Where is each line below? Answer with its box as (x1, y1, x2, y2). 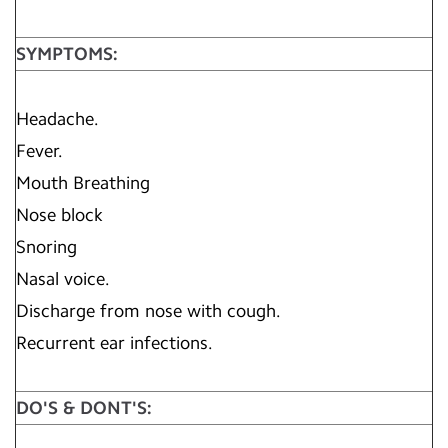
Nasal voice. (16, 268, 110, 290)
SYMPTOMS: (16, 43, 118, 65)
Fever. (16, 140, 63, 162)
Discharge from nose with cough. (16, 300, 281, 322)
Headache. (16, 108, 99, 130)
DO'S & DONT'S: (16, 397, 152, 419)
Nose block (16, 204, 103, 226)
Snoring (16, 236, 77, 258)
